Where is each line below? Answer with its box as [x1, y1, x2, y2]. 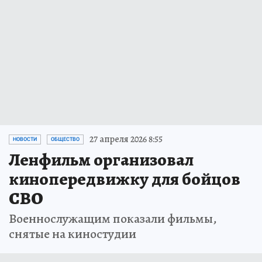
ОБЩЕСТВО [51, 136, 80, 143]
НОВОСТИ [13, 136, 37, 143]
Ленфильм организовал [9, 148, 194, 172]
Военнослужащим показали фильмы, [9, 210, 217, 228]
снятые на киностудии [9, 225, 136, 243]
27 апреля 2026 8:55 [89, 133, 163, 146]
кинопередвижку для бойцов [9, 167, 240, 191]
